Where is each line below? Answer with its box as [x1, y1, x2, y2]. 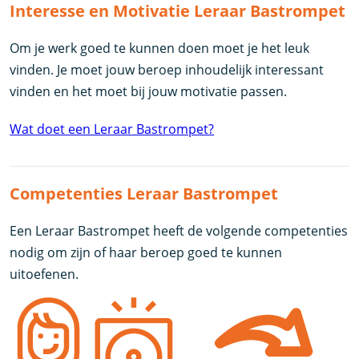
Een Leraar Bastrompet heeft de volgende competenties [10, 221, 349, 240]
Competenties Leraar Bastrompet [10, 182, 279, 204]
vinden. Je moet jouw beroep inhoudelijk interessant [10, 60, 325, 79]
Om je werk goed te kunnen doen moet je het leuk [10, 38, 310, 57]
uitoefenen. [10, 264, 79, 283]
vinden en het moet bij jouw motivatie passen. [10, 82, 288, 100]
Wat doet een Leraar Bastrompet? [10, 119, 215, 138]
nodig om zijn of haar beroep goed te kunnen [10, 243, 283, 261]
